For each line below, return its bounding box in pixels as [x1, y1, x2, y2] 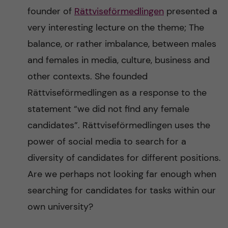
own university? [27, 201, 93, 213]
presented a [163, 5, 217, 17]
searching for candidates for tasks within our [27, 184, 216, 196]
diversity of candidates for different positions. [27, 152, 221, 164]
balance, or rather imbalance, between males [27, 38, 216, 50]
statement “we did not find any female [27, 103, 189, 115]
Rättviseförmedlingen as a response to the [27, 87, 207, 99]
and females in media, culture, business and [27, 54, 210, 66]
